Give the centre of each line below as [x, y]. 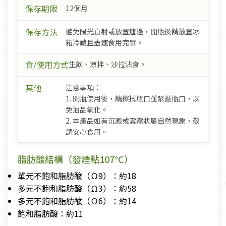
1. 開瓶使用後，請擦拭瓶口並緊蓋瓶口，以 [133, 99]
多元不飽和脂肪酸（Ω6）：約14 [77, 201]
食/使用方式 [47, 65]
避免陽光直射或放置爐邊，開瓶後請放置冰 [133, 32]
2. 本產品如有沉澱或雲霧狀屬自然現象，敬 [133, 121]
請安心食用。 [87, 132]
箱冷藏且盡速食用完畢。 [104, 43]
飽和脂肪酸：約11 [50, 214]
